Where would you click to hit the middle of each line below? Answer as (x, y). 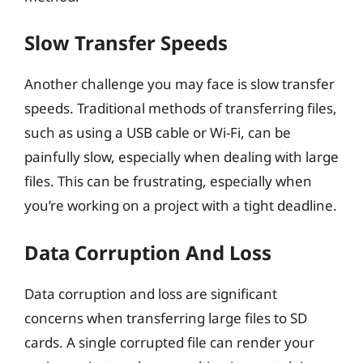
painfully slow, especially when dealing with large (181, 157)
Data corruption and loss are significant (151, 293)
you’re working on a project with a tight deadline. (181, 205)
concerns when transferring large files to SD (166, 318)
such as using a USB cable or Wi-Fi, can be (158, 132)
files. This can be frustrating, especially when (168, 181)
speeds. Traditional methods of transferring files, (181, 108)
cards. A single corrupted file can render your (169, 342)
